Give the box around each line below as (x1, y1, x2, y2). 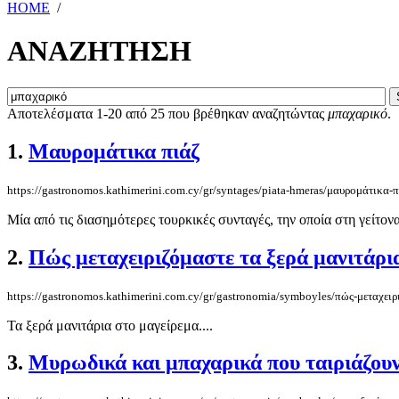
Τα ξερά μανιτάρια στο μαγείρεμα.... (7, 317, 213, 333)
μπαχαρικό (328, 105, 387, 121)
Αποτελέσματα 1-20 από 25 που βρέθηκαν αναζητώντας (7, 105, 328, 121)
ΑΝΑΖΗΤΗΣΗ (7, 35, 191, 68)
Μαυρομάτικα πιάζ (28, 139, 199, 163)
